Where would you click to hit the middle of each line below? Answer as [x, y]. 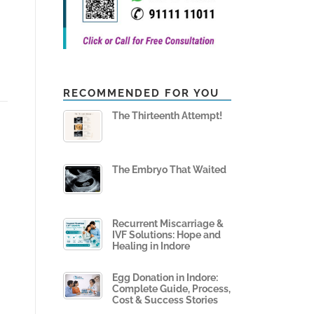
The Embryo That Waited [169, 170]
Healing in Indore [151, 246]
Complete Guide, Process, [171, 289]
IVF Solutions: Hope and [166, 235]
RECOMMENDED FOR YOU [141, 94]
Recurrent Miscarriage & [168, 224]
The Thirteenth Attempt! [167, 116]
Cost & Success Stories [165, 300]
